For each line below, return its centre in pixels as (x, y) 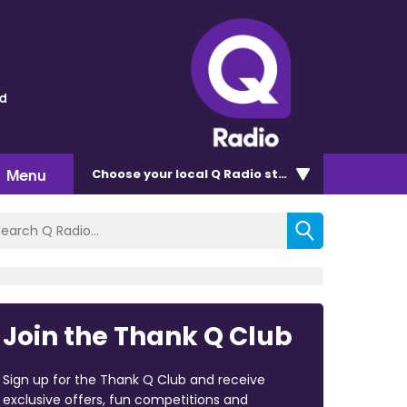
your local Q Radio (203, 174)
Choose (118, 174)
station (288, 174)
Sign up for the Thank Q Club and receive (134, 379)
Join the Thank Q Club (147, 336)
